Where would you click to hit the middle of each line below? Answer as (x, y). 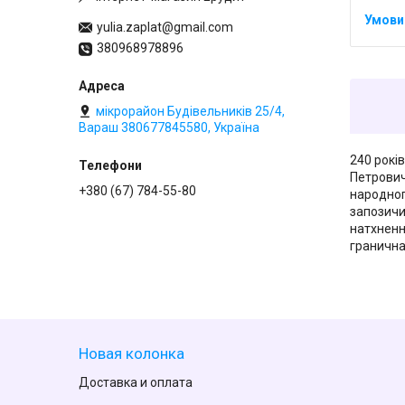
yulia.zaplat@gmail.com (165, 28)
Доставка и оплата (136, 383)
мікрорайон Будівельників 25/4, (190, 112)
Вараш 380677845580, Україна (169, 128)
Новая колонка (132, 354)
